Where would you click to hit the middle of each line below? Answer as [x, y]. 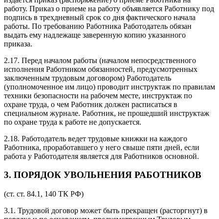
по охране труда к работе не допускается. [73, 122]
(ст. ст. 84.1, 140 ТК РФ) [44, 194]
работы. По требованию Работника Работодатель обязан [98, 26]
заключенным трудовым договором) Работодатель [88, 78]
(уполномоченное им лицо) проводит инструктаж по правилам [109, 87]
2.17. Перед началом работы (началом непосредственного [100, 60]
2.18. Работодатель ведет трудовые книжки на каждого [96, 138]
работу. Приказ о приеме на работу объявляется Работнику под [109, 8]
